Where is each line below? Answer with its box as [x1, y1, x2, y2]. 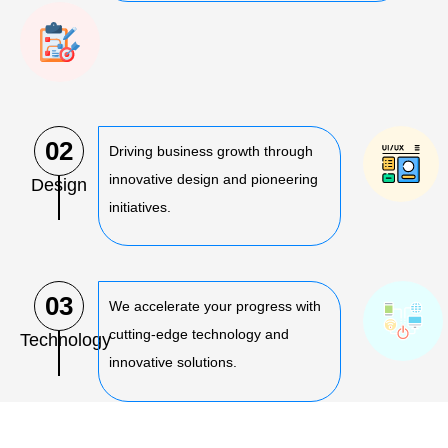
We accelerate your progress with [109, 298, 321, 315]
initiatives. [109, 199, 171, 216]
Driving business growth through [109, 143, 313, 160]
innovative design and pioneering [109, 171, 318, 188]
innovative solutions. [109, 354, 237, 371]
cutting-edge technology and [109, 326, 289, 343]
